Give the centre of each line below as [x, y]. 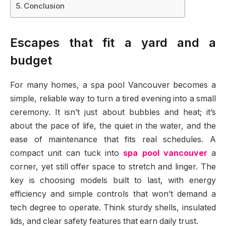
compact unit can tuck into [67, 153]
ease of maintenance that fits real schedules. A [113, 140]
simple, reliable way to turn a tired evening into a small [113, 99]
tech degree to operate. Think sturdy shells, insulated [113, 208]
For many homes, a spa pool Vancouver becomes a [113, 85]
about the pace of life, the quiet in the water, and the [113, 126]
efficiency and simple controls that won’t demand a [113, 194]
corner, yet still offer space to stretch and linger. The [113, 167]
